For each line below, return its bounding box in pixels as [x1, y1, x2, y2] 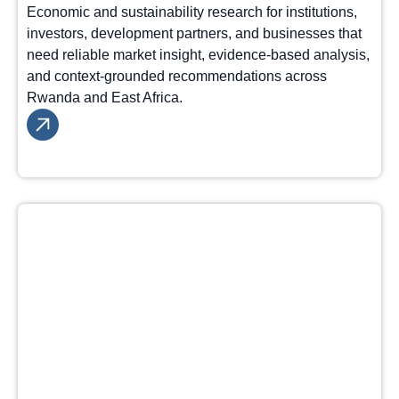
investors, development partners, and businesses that [27, 26, 362, 41]
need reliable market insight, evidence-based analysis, [27, 47, 370, 62]
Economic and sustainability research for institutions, [27, 4, 357, 20]
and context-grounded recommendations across [27, 69, 327, 84]
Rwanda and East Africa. [27, 90, 183, 105]
